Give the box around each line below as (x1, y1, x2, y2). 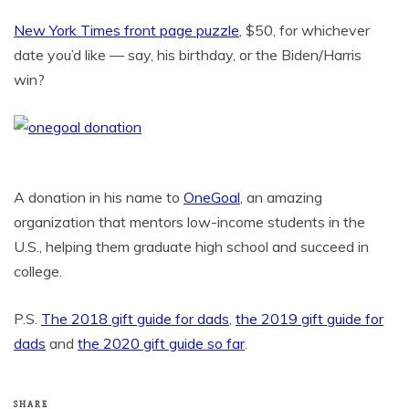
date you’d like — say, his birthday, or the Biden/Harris (14, 46, 362, 64)
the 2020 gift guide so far (78, 334, 245, 352)
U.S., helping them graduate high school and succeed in (14, 237, 369, 256)
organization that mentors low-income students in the (14, 213, 365, 231)
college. (14, 262, 62, 280)
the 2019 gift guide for (236, 309, 383, 328)
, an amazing (240, 188, 322, 206)
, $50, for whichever (239, 21, 370, 39)
